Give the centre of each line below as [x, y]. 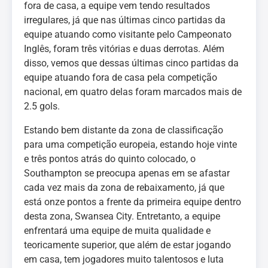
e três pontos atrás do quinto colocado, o [110, 159]
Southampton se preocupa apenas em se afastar [127, 173]
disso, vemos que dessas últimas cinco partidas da [131, 63]
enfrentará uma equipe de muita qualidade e [117, 231]
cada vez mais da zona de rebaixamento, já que [124, 188]
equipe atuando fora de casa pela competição [121, 77]
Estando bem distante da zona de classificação [124, 130]
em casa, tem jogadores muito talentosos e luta [124, 259]
